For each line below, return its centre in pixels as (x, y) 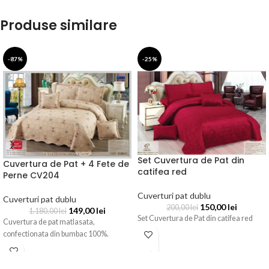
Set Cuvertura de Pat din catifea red (195, 218)
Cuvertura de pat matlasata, (49, 222)
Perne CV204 (31, 176)
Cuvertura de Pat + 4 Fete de (66, 164)
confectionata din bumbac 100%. (56, 234)
